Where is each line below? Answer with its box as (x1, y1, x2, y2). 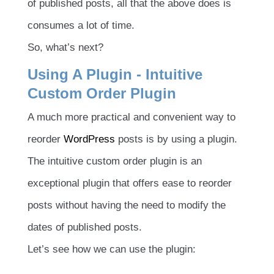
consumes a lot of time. (28, 20, 135, 32)
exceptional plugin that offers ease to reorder (28, 177, 232, 190)
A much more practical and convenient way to (28, 111, 235, 124)
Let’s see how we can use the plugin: (28, 243, 196, 256)
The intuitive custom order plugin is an (28, 155, 202, 168)
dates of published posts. (28, 221, 142, 234)
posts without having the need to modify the (28, 199, 226, 212)
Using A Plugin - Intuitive (28, 66, 202, 83)
